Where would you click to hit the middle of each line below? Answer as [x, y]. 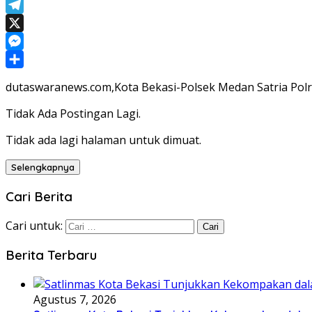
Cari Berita [39, 197]
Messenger [35, 60]
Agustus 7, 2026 [75, 300]
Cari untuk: [34, 225]
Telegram [31, 23]
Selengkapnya [43, 167]
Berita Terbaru [51, 255]
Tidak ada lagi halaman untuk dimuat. [103, 140]
